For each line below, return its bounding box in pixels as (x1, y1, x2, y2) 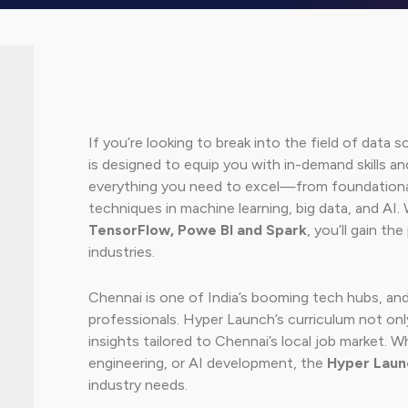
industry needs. (87, 376, 188, 393)
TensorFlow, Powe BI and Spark (87, 221, 307, 240)
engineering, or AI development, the (87, 354, 327, 372)
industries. (87, 243, 155, 261)
